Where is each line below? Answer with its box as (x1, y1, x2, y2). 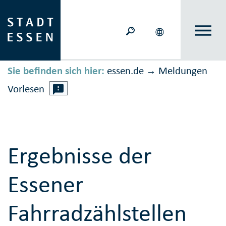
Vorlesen (8, 82, 44, 96)
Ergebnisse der (8, 140, 152, 171)
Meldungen (158, 64, 207, 78)
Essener (8, 169, 84, 199)
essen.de (107, 64, 144, 78)
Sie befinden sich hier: (8, 64, 104, 78)
